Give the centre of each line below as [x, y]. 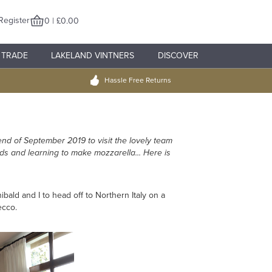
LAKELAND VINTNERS [93, 56]
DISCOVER [178, 56]
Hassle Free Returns [138, 80]
